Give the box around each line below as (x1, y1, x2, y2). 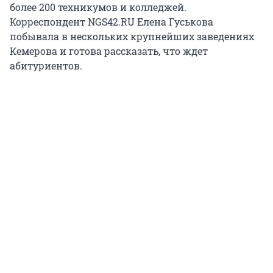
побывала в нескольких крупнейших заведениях (10, 29, 254, 43)
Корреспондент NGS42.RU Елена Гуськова (10, 15, 213, 28)
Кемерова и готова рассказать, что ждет (10, 44, 208, 57)
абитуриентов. (10, 58, 82, 72)
